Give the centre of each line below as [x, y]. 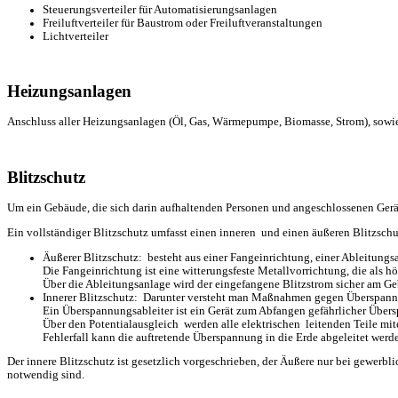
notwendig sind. [46, 375]
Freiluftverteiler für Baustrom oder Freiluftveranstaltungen [183, 23]
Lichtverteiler [76, 36]
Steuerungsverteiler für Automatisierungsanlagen [160, 9]
